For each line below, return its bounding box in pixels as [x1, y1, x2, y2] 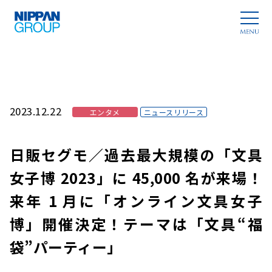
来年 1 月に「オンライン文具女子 [9, 190, 263, 212]
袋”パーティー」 [9, 236, 123, 258]
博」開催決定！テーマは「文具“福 [9, 213, 263, 235]
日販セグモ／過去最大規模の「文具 [9, 144, 263, 166]
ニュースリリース [143, 107, 204, 118]
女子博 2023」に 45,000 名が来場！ [9, 167, 263, 189]
